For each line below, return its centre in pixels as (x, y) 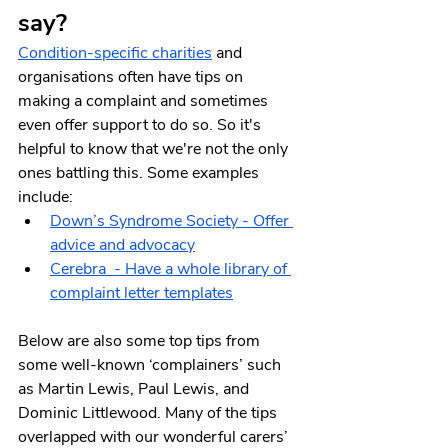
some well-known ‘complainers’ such (151, 365)
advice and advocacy (122, 245)
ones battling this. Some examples (140, 173)
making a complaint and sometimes (145, 101)
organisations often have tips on (132, 77)
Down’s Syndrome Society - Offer (171, 221)
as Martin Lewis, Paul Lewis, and (135, 389)
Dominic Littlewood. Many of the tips (149, 413)
